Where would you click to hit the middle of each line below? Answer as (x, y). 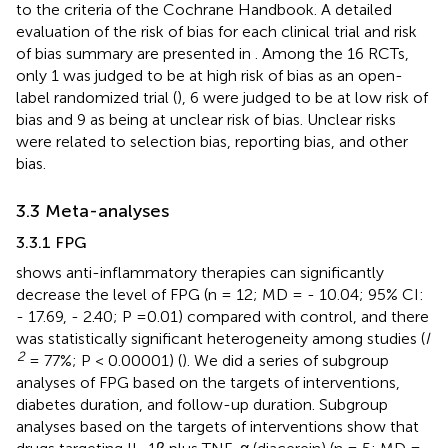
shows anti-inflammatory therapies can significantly (200, 272)
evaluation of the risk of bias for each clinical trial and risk (216, 31)
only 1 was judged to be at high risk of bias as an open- (209, 75)
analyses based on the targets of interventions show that (217, 426)
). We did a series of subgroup (285, 360)
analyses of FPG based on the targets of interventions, (208, 382)
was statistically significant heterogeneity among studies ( (220, 338)
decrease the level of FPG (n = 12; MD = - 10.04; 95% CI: (220, 294)
